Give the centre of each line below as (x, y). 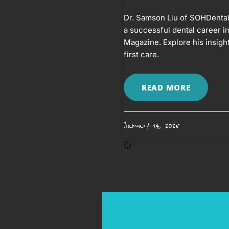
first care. (141, 54)
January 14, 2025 (151, 125)
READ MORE (166, 87)
